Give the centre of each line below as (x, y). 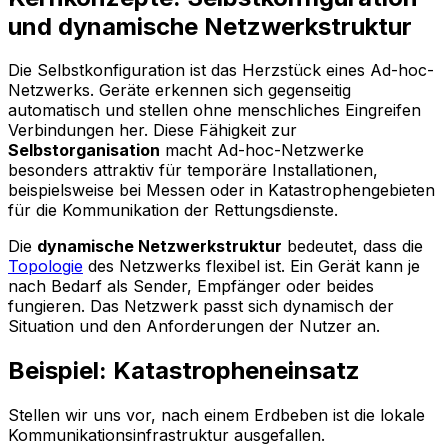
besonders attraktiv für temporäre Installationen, (193, 170)
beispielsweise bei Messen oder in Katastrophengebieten (221, 190)
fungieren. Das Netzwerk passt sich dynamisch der (201, 306)
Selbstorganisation (84, 150)
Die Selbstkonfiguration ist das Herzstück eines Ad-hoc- (221, 70)
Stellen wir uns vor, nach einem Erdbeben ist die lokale (216, 415)
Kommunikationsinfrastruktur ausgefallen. (166, 435)
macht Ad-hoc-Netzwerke (262, 150)
